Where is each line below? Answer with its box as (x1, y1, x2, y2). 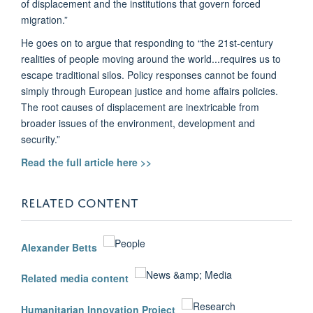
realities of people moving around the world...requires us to (21, 51, 281, 66)
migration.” (21, 12, 68, 27)
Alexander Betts (21, 240, 100, 254)
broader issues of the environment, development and (21, 115, 255, 130)
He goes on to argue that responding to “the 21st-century (21, 35, 273, 50)
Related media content (21, 271, 129, 286)
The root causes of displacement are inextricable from (21, 99, 259, 114)
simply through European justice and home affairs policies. (21, 83, 278, 98)
